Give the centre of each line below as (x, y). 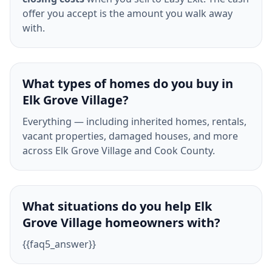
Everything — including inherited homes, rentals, (134, 121)
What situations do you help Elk (117, 206)
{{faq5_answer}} (59, 244)
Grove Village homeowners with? (121, 223)
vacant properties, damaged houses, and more (130, 136)
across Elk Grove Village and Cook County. (119, 151)
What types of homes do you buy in (128, 83)
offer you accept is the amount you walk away (127, 13)
